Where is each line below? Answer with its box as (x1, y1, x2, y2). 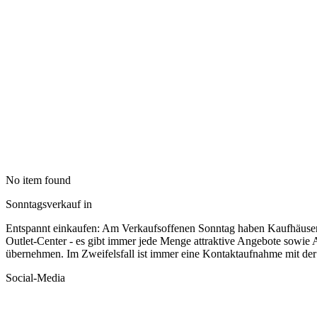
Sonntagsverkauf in (6, 198, 92, 210)
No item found (6, 174, 71, 186)
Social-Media (6, 272, 65, 284)
